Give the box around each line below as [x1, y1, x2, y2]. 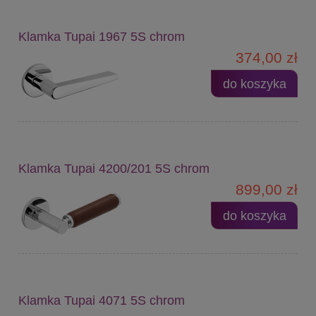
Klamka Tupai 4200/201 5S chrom [18, 161, 209, 176]
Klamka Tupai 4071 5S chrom [18, 293, 185, 308]
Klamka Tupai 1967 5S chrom [18, 29, 185, 44]
